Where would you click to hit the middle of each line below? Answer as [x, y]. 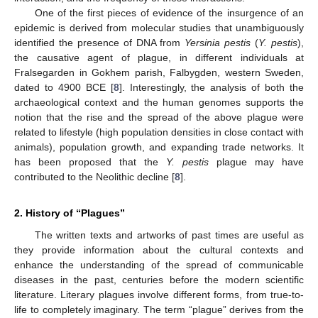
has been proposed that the [90, 162]
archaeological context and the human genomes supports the [159, 103]
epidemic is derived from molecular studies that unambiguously [159, 28]
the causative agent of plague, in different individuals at [159, 58]
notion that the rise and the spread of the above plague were [159, 117]
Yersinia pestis [218, 43]
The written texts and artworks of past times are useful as [169, 235]
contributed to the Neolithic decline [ [94, 177]
